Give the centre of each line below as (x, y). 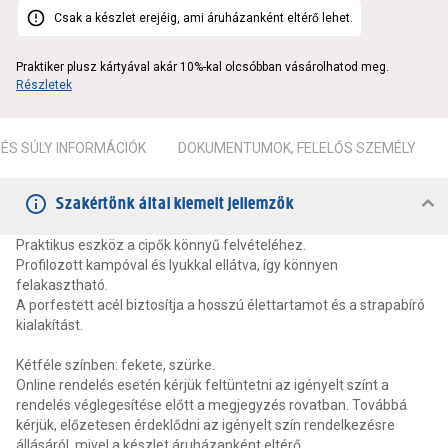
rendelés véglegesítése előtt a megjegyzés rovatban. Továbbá (211, 405)
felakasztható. (63, 285)
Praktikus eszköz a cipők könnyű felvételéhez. (162, 245)
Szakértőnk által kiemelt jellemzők (175, 203)
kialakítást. (51, 325)
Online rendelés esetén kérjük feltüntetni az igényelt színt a (202, 385)
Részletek (44, 85)
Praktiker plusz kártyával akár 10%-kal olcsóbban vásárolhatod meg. (202, 67)
